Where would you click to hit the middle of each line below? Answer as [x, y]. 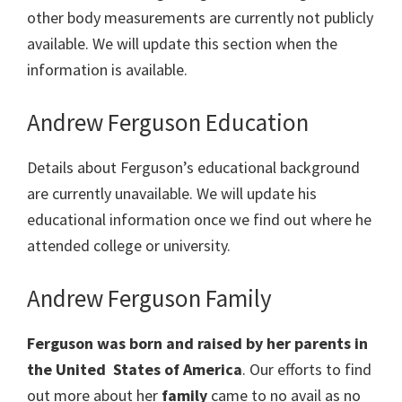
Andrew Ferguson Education [168, 122]
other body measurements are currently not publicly [200, 18]
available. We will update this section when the [182, 44]
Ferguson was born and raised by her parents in [197, 344]
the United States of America [135, 370]
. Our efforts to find [307, 370]
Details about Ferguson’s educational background [193, 168]
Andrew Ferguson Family [149, 298]
